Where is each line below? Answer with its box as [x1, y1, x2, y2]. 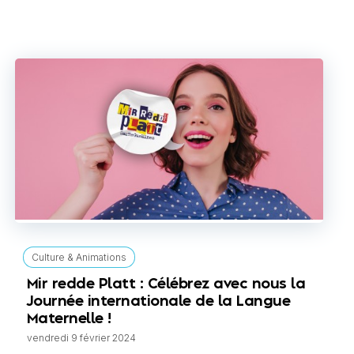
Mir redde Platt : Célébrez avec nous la [26, 277, 306, 291]
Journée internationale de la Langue [26, 294, 291, 308]
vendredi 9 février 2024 [26, 331, 136, 344]
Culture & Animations [31, 250, 126, 263]
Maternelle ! [26, 311, 111, 326]
